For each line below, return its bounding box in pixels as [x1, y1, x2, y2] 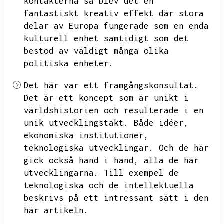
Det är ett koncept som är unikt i [24, 93, 189, 103]
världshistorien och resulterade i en [24, 105, 204, 115]
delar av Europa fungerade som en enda [24, 21, 209, 31]
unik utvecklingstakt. [24, 118, 129, 128]
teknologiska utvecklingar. [24, 143, 154, 153]
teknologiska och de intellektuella [24, 180, 194, 190]
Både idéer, [134, 118, 189, 128]
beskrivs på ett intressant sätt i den [24, 193, 209, 203]
